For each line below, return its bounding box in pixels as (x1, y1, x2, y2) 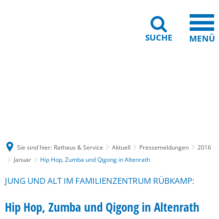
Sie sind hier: (17, 143, 52, 152)
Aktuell (112, 143, 131, 152)
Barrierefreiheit (88, 82, 132, 91)
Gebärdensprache (22, 82, 75, 91)
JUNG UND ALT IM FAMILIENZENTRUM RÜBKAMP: (5, 175, 194, 186)
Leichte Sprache (145, 82, 192, 91)
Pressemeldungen (139, 143, 189, 152)
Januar (14, 155, 31, 164)
